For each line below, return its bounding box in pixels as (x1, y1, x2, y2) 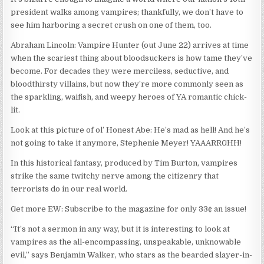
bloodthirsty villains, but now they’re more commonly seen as (11, 80, 244, 89)
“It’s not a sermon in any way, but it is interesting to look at (11, 225, 230, 234)
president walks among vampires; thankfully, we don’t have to (11, 8, 244, 17)
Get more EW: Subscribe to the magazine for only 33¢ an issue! (11, 204, 247, 214)
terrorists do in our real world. (11, 184, 128, 194)
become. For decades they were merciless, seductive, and (11, 67, 229, 76)
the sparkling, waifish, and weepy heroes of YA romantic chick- (11, 93, 247, 102)
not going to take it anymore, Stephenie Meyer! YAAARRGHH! (11, 138, 242, 148)
